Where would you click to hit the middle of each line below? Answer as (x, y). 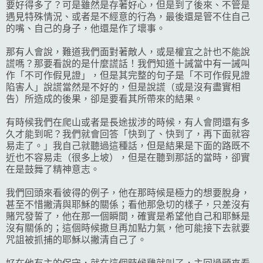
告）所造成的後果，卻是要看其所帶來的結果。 (104, 99)
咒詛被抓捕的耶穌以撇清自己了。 (76, 240)
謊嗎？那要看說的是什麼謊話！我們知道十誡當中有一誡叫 (128, 63)
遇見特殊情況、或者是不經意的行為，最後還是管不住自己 (128, 16)
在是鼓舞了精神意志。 (53, 169)
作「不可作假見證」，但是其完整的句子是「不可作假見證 (128, 75)
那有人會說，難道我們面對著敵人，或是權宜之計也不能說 (128, 52)
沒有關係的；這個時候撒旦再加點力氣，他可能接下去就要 (128, 228)
